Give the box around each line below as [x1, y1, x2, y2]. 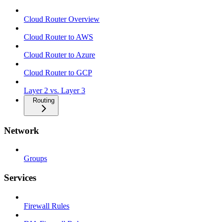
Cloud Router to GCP [24, 68, 92, 77]
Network [4, 125, 39, 136]
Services [4, 172, 36, 183]
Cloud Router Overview [24, 14, 100, 23]
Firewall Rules [24, 201, 69, 210]
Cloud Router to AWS [24, 32, 93, 41]
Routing [33, 96, 55, 104]
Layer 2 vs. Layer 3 [24, 86, 85, 95]
